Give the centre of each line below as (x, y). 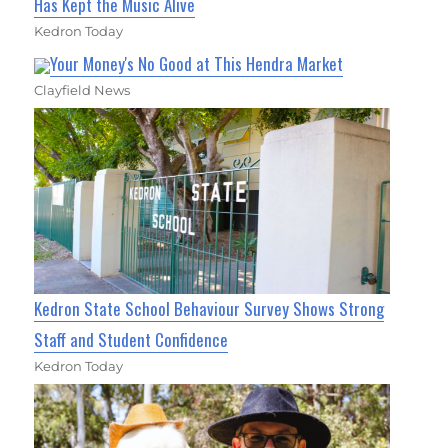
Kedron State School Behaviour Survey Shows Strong (209, 308)
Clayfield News (82, 89)
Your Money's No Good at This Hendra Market (197, 63)
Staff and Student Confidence (131, 339)
